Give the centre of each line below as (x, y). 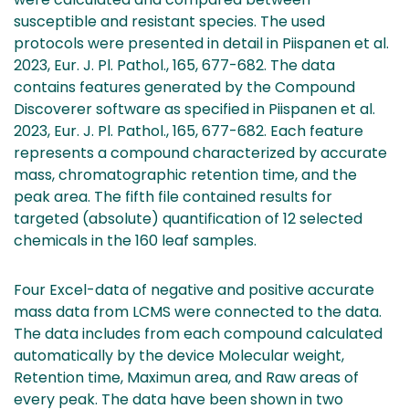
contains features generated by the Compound (184, 87)
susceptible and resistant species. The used (169, 21)
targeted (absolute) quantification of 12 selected (188, 218)
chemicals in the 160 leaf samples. (135, 240)
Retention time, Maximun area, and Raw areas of (186, 377)
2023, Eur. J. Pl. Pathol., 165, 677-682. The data (174, 65)
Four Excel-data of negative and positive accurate (194, 289)
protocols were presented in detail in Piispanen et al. (201, 43)
